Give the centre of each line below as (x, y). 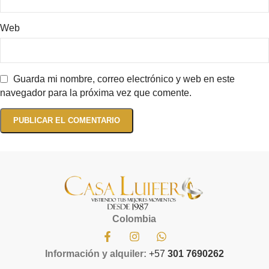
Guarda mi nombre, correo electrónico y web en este (124, 79)
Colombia (134, 219)
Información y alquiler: (97, 253)
